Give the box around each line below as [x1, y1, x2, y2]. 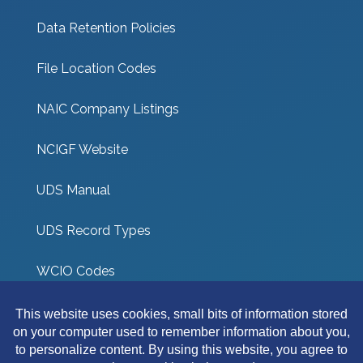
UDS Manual [36, 181, 110, 198]
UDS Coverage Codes [36, 303, 167, 319]
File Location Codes [36, 60, 156, 76]
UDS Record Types [36, 222, 151, 238]
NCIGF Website [36, 141, 128, 157]
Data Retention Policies [36, 19, 176, 36]
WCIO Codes [36, 263, 115, 279]
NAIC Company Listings [36, 100, 179, 117]
